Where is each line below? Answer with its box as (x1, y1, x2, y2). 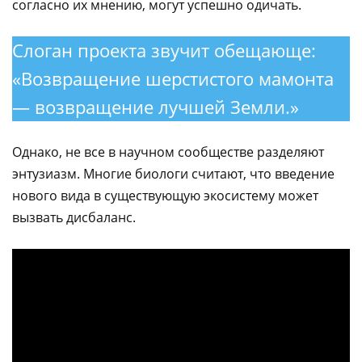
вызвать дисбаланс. (12, 208, 136, 226)
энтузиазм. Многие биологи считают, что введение (12, 165, 335, 183)
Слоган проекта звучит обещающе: (12, 38, 316, 62)
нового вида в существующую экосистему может (12, 187, 318, 204)
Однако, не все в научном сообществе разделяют (12, 143, 324, 161)
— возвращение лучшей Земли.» (12, 95, 299, 119)
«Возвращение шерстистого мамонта (12, 66, 334, 90)
